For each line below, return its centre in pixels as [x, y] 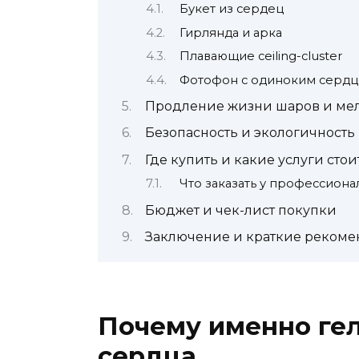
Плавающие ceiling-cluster [260, 56]
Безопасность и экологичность [250, 133]
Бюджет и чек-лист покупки [241, 210]
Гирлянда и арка [230, 32]
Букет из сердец [231, 9]
